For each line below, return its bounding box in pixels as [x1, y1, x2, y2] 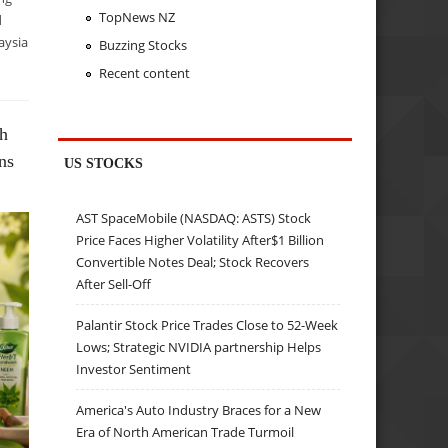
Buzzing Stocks [98, 35, 187, 54]
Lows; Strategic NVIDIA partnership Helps [76, 337, 322, 356]
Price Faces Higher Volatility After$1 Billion [76, 230, 325, 249]
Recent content [98, 63, 190, 82]
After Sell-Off [76, 274, 152, 293]
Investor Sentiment [76, 359, 192, 378]
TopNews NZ [98, 8, 175, 27]
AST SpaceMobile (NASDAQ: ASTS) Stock [76, 208, 312, 227]
